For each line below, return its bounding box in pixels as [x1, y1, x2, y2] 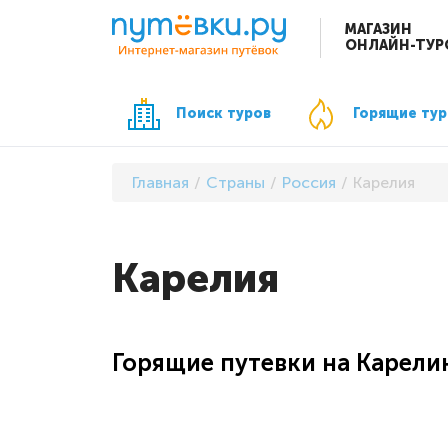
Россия [282, 172, 336, 192]
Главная [132, 172, 189, 192]
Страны [206, 172, 265, 192]
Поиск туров [176, 104, 271, 122]
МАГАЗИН [345, 21, 412, 39]
